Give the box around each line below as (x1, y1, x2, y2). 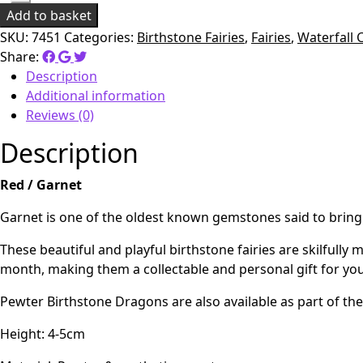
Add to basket (6, 6, 92, 24)
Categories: (64, 28, 137, 46)
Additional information (26, 86, 165, 105)
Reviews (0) (26, 105, 94, 124)
